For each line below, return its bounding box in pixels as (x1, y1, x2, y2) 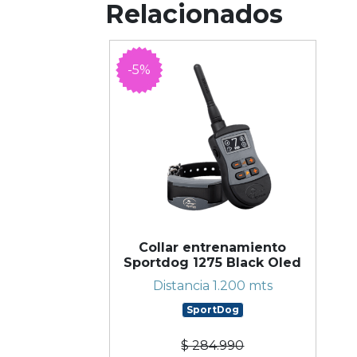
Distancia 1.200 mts (152, 278, 273, 294)
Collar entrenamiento (139, 240, 287, 256)
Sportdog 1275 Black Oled (124, 255, 302, 271)
